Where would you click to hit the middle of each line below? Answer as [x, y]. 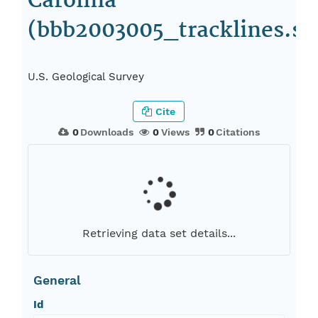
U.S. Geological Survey [86, 77]
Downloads [107, 132]
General [57, 281]
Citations [238, 132]
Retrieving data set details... [159, 234]
